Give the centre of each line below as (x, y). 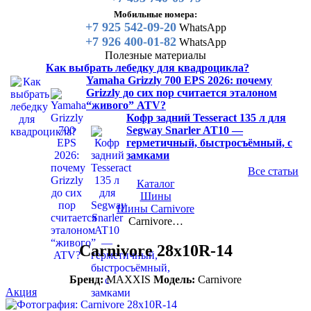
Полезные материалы (155, 55)
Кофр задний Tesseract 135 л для (206, 117)
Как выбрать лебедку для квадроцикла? (148, 67)
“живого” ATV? (126, 105)
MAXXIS (127, 280)
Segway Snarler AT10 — (185, 130)
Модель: (174, 280)
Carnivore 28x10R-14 (155, 250)
